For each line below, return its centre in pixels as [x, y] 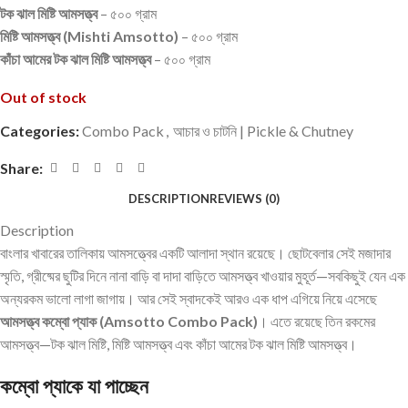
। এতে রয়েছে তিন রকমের [316, 321]
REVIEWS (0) [245, 199]
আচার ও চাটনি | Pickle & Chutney [263, 130]
